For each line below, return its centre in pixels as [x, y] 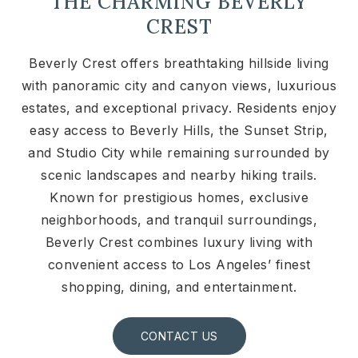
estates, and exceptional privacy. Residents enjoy [179, 108]
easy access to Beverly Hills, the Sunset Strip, [179, 131]
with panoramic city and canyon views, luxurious [179, 86]
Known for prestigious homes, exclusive [179, 198]
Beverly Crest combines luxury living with [179, 243]
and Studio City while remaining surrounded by [179, 153]
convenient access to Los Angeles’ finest [179, 265]
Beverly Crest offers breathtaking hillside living [179, 64]
